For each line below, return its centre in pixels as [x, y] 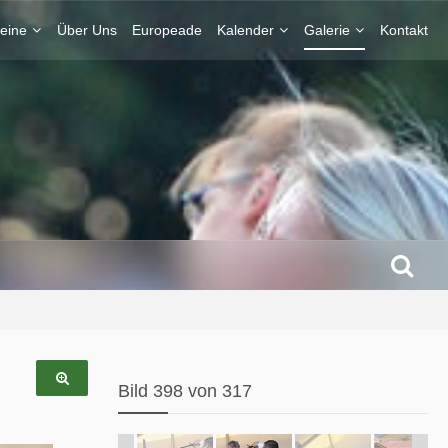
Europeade [167, 30]
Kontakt [404, 30]
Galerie [327, 30]
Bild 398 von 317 [185, 391]
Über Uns [87, 30]
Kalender [245, 30]
